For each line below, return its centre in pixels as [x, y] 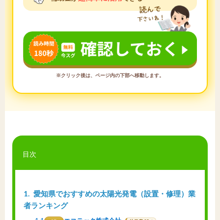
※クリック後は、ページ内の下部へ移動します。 [110, 76]
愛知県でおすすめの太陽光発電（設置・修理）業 [114, 194]
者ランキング [46, 206]
